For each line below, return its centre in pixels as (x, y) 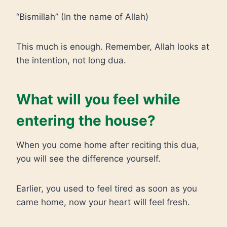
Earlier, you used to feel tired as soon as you (107, 188)
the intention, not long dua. (71, 60)
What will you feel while (98, 99)
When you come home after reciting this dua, (108, 145)
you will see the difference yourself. (88, 159)
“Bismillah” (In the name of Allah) (82, 17)
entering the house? (86, 121)
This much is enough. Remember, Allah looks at (113, 47)
